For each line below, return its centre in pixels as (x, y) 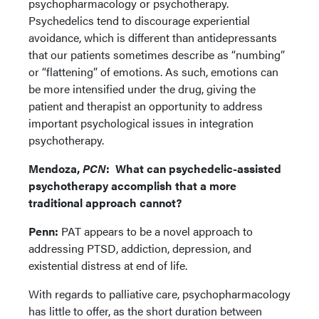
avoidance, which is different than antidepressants (153, 37)
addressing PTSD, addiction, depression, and (140, 248)
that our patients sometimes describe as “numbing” (157, 54)
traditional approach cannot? (106, 202)
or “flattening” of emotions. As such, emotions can (153, 71)
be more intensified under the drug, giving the (142, 88)
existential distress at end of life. (108, 265)
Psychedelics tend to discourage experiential (139, 20)
